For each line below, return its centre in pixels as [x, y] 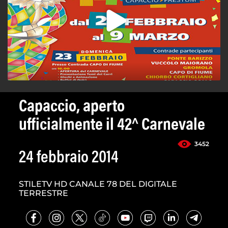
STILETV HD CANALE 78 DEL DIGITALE [98, 184]
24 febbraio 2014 [69, 159]
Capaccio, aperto [72, 108]
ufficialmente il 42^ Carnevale [112, 126]
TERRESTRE [44, 193]
